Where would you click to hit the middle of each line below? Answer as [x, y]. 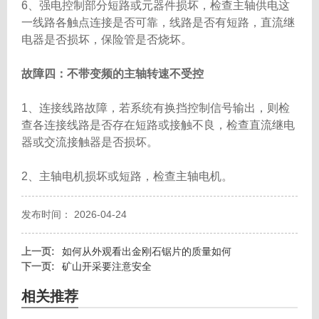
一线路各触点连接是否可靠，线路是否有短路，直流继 [158, 22]
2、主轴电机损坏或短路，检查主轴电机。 [127, 176]
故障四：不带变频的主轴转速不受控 [113, 74]
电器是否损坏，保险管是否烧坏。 [107, 40]
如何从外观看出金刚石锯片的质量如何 [147, 251]
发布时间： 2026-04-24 [74, 214]
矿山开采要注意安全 [107, 266]
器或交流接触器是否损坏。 [90, 142]
